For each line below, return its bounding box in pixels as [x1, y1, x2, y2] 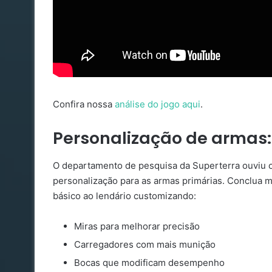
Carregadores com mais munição [74, 238, 216, 250]
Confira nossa [53, 98, 115, 110]
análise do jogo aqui [115, 98, 200, 110]
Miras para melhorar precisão [74, 220, 200, 232]
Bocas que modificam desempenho [74, 256, 225, 268]
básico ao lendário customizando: [53, 189, 196, 202]
